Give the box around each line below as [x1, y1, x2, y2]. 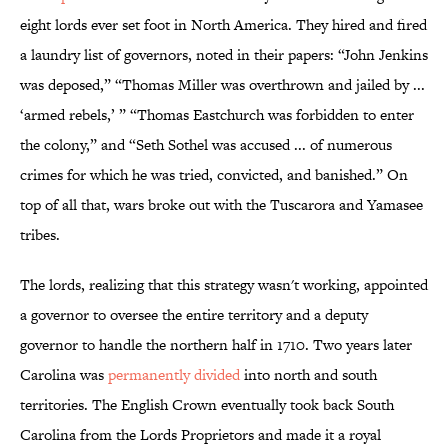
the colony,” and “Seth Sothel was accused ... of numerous [20, 134, 392, 156]
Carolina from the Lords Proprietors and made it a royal [20, 424, 381, 446]
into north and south [240, 364, 377, 386]
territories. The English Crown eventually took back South [20, 394, 394, 416]
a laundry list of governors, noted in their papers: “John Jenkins [20, 44, 428, 66]
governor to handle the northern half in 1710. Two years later [20, 334, 412, 356]
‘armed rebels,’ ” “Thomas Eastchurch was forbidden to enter [20, 104, 414, 126]
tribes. [20, 224, 60, 246]
